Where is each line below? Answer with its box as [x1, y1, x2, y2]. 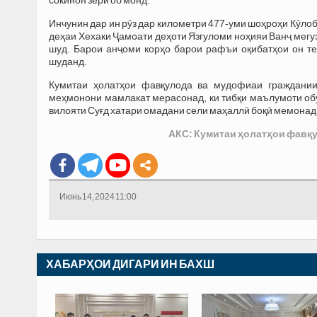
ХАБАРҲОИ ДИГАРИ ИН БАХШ [46, 258, 214, 270]
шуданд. [49, 55, 87, 67]
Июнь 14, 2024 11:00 [59, 191, 137, 202]
